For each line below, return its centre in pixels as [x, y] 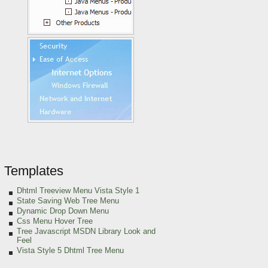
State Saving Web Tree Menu [68, 201]
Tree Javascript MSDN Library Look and [86, 231]
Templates [34, 171]
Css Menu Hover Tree [55, 221]
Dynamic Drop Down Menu [63, 211]
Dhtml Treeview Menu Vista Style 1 [78, 191]
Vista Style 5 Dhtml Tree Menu [70, 250]
